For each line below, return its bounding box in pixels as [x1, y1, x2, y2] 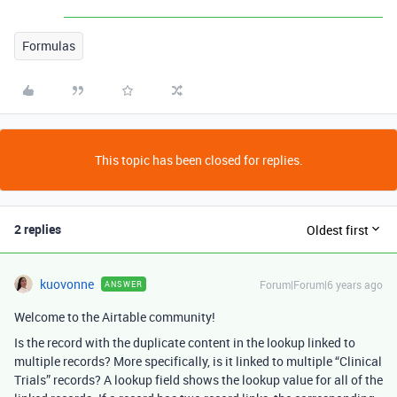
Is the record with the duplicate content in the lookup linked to [14, 334, 355, 351]
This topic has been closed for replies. [94, 152, 303, 168]
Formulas [22, 37, 75, 54]
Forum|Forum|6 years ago [260, 277, 383, 292]
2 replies [14, 221, 61, 237]
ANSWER [105, 278, 143, 290]
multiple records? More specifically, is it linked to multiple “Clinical [14, 353, 382, 370]
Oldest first [307, 221, 369, 238]
